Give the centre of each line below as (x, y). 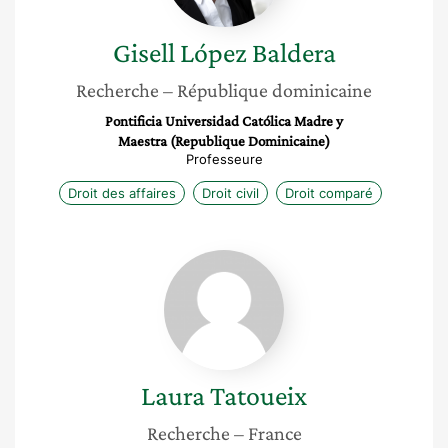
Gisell (143, 52)
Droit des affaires (121, 193)
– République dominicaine (267, 90)
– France (267, 433)
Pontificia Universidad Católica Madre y (224, 121)
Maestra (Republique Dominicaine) (224, 141)
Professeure (224, 159)
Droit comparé (328, 193)
